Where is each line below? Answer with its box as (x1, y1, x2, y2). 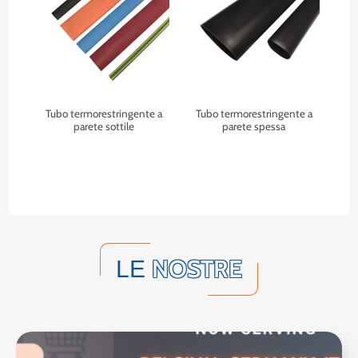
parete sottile (74, 120, 135, 133)
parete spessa (222, 120, 286, 133)
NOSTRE (152, 254, 242, 284)
